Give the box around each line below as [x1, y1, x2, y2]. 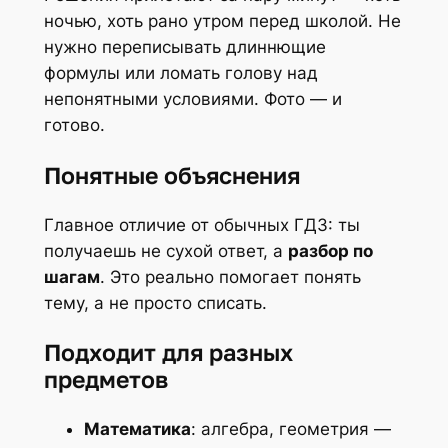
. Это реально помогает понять [99, 266, 361, 287]
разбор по [287, 240, 373, 261]
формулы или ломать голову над [43, 63, 318, 84]
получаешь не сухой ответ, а [43, 240, 288, 261]
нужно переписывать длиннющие [43, 37, 326, 58]
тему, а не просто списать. [43, 292, 267, 313]
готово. [43, 115, 105, 136]
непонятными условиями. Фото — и [43, 89, 342, 110]
